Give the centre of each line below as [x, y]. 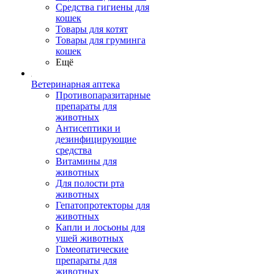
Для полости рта [90, 183]
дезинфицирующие [96, 139]
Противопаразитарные [103, 95]
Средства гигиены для [102, 7]
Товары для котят [92, 29]
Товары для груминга [101, 40]
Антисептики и [88, 128]
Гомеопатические [92, 249]
